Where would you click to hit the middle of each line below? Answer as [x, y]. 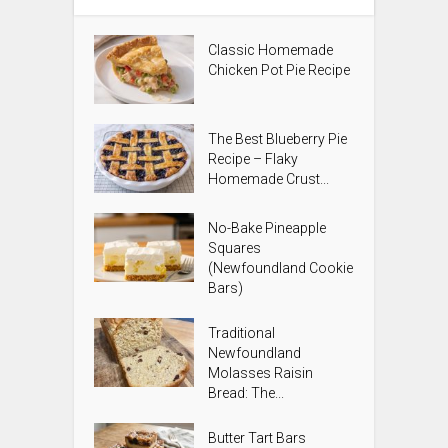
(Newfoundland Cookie [281, 267]
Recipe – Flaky [253, 158]
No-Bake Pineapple [267, 227]
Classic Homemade [271, 50]
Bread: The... [246, 392]
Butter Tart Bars [257, 437]
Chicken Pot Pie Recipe [279, 70]
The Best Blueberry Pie [278, 138]
